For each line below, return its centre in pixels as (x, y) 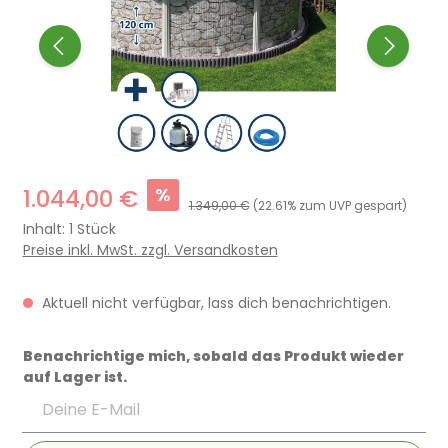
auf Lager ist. (74, 376)
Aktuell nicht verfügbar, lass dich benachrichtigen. (214, 302)
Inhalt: (45, 228)
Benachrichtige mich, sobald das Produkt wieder (213, 355)
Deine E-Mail (64, 396)
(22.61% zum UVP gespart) (329, 205)
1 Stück (92, 228)
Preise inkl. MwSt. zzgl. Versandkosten (150, 249)
